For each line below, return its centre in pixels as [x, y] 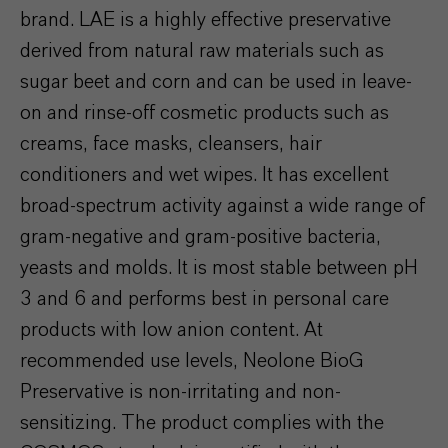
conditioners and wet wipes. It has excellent [204, 174]
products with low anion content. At [171, 329]
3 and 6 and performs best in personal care [204, 298]
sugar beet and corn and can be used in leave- [216, 81]
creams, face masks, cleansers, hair [171, 143]
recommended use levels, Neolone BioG [191, 360]
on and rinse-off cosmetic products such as [204, 112]
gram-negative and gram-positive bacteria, [200, 236]
